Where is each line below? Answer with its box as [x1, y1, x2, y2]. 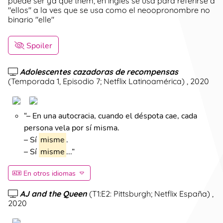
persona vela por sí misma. [24, 122, 119, 132]
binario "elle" [8, 14, 54, 24]
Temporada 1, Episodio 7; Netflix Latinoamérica [11, 76, 182, 86]
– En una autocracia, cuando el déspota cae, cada [26, 110, 197, 120]
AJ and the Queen [20, 188, 87, 198]
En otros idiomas [23, 168, 76, 177]
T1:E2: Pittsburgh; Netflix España [92, 188, 207, 198]
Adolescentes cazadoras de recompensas [20, 66, 178, 76]
